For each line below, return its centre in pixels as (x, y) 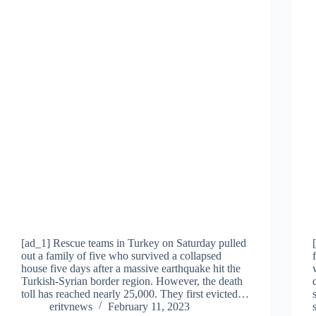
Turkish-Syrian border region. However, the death (132, 281)
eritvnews (71, 306)
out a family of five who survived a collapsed (121, 255)
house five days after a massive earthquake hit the (131, 268)
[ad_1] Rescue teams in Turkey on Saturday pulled (134, 243)
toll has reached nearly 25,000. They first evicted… (135, 293)
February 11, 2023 (149, 306)
